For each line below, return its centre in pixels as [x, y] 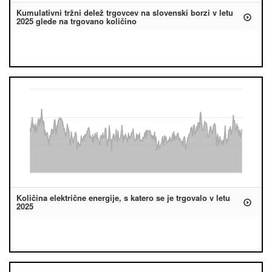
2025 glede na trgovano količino [76, 21]
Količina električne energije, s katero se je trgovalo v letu [123, 198]
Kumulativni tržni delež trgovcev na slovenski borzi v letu [125, 12]
